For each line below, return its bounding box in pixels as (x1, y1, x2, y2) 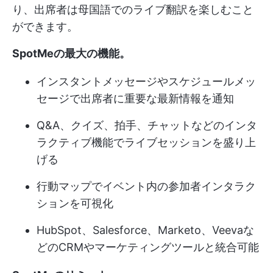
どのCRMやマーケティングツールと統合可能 (37, 240, 259, 253)
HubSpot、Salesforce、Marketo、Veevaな (37, 223, 254, 236)
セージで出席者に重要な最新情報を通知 (37, 91, 234, 105)
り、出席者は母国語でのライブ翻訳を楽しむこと (12, 2, 253, 16)
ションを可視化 (37, 196, 113, 210)
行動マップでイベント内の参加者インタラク (37, 179, 256, 193)
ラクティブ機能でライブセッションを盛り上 (37, 135, 256, 149)
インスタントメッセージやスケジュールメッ (37, 74, 256, 88)
